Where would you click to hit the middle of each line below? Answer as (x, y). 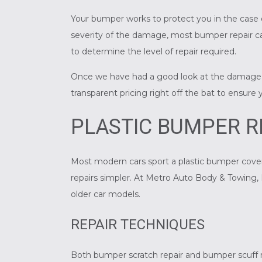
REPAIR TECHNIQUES (137, 225)
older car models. (105, 194)
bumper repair (223, 35)
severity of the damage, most (132, 35)
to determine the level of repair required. (153, 52)
